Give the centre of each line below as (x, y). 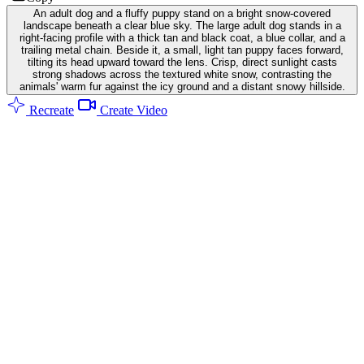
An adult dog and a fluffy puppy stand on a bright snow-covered (182, 13)
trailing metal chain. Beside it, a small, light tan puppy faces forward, (182, 50)
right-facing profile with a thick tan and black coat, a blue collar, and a (182, 37)
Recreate (50, 110)
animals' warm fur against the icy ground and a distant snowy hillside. (182, 86)
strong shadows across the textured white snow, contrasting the (182, 74)
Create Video (132, 110)
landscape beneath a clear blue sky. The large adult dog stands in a (182, 25)
